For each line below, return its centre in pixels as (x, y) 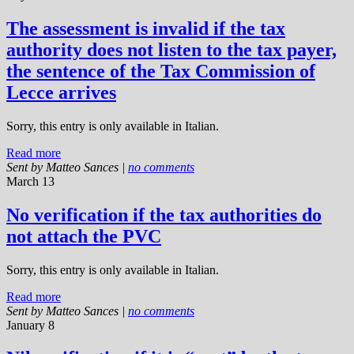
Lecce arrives (61, 92)
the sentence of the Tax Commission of (161, 71)
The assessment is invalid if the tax (146, 28)
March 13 (30, 181)
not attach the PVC (84, 236)
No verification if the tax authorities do (164, 215)
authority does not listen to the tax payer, (171, 49)
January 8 (30, 325)
